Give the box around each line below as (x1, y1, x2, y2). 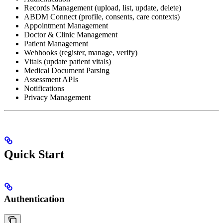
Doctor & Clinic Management (24, 30, 117, 39)
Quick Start (4, 148, 64, 161)
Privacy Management (24, 93, 91, 102)
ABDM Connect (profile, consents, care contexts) (24, 12, 180, 21)
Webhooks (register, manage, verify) (24, 48, 137, 57)
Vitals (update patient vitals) (24, 57, 111, 66)
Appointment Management (24, 21, 108, 30)
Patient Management (24, 39, 88, 48)
